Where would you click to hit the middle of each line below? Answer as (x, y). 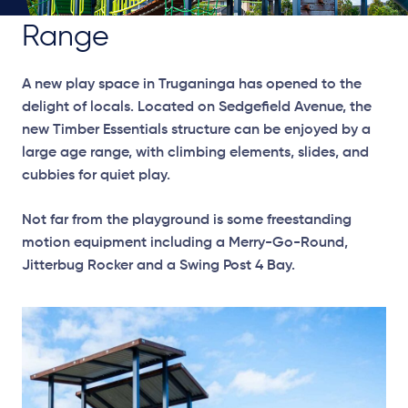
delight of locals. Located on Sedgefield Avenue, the (197, 107)
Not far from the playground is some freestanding (187, 220)
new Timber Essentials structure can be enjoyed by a (196, 130)
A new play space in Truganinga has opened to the (192, 85)
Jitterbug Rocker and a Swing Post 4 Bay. (158, 266)
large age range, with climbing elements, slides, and (195, 153)
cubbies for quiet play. (96, 176)
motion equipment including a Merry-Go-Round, (185, 243)
